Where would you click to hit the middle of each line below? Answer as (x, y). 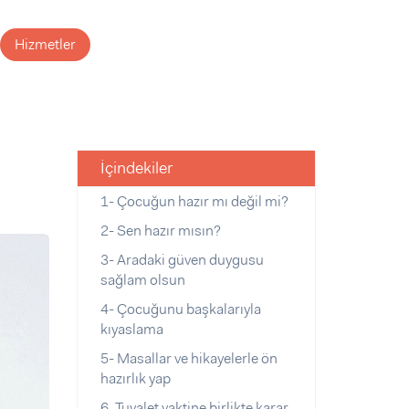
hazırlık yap (135, 378)
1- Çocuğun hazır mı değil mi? (194, 201)
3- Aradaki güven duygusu (182, 260)
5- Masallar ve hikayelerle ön (189, 358)
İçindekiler (136, 168)
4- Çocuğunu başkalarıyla (180, 309)
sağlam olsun (142, 280)
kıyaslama (131, 329)
